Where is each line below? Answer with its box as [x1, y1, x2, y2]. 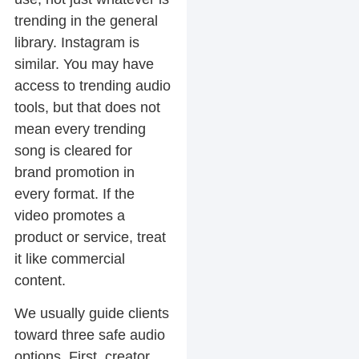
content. [14, 272, 66, 288]
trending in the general [14, 12, 158, 29]
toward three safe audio [14, 327, 165, 344]
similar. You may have [14, 55, 154, 72]
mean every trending [14, 120, 146, 137]
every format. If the [14, 185, 135, 202]
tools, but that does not [14, 99, 160, 115]
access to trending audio [14, 77, 171, 94]
